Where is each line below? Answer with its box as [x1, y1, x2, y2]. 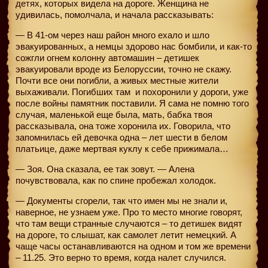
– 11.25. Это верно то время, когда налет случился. [16, 252, 226, 263]
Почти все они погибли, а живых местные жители [16, 75, 218, 86]
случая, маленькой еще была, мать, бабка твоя [16, 109, 212, 120]
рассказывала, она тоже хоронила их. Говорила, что [16, 120, 230, 131]
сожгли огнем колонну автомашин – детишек [16, 52, 199, 63]
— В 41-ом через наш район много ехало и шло [16, 29, 209, 40]
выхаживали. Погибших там [16, 86, 133, 97]
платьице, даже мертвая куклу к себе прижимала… [16, 143, 229, 154]
